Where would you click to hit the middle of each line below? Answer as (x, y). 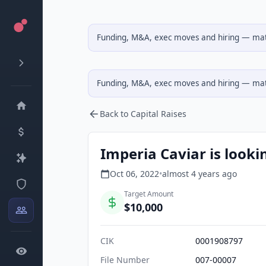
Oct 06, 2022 (134, 174)
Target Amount (149, 194)
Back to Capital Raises (143, 114)
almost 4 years (191, 174)
